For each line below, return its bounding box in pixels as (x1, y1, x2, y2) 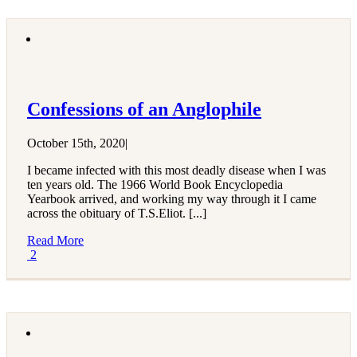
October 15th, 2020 (27, 135, 125, 150)
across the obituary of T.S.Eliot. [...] (27, 206, 206, 220)
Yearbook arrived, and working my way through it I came (27, 191, 316, 206)
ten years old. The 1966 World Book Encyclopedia (27, 177, 283, 191)
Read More (27, 233, 84, 247)
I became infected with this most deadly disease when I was (27, 163, 326, 177)
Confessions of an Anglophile (27, 98, 261, 120)
